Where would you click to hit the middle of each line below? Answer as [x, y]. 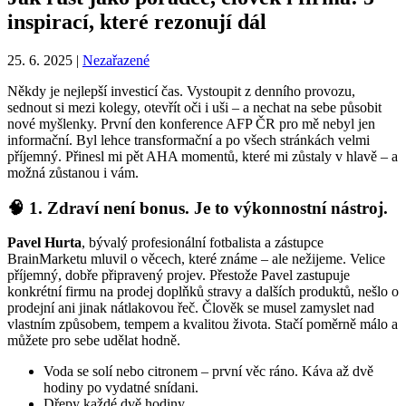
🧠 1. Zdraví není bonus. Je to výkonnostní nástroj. [198, 208]
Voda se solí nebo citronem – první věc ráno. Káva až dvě [208, 372]
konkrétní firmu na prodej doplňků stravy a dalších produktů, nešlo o [203, 292]
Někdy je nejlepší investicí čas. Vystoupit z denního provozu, [181, 91]
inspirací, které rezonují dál [137, 21]
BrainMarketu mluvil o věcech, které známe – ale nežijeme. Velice [196, 259]
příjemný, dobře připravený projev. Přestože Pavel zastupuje [179, 275]
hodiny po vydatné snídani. [121, 388]
